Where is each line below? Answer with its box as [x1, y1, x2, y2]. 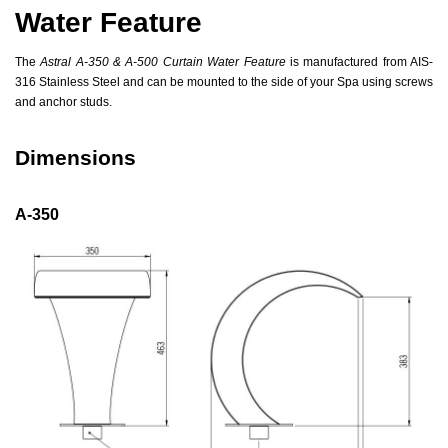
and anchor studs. [15, 95, 112, 110]
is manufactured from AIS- [285, 55, 434, 70]
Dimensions [15, 146, 136, 170]
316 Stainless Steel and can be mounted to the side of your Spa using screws [15, 75, 433, 90]
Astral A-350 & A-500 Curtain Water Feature [40, 55, 286, 70]
